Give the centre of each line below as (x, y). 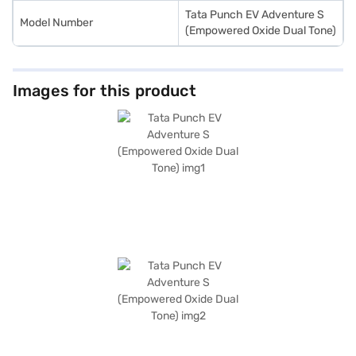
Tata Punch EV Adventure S (255, 15)
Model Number (56, 23)
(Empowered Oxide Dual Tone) (261, 31)
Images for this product (104, 91)
